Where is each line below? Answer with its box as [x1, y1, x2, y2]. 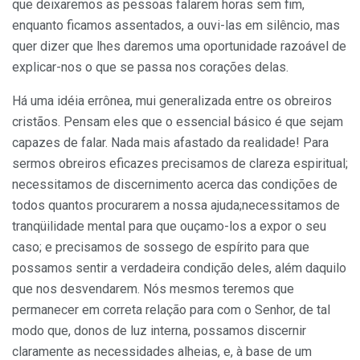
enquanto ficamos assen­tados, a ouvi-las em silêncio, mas [12, 17, 340, 33]
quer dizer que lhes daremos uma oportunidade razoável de [12, 38, 346, 54]
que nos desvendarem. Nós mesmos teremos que [12, 280, 294, 297]
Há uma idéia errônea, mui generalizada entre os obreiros [12, 92, 332, 108]
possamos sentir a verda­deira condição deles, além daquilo [12, 260, 346, 276]
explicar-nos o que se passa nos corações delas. [12, 59, 288, 75]
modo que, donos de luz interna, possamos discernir [12, 322, 306, 338]
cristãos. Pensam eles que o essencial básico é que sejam [12, 113, 343, 129]
